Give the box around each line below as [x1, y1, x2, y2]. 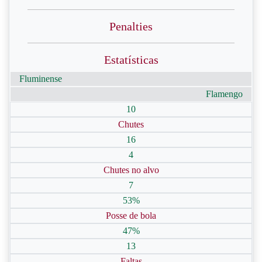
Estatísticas [104, 53, 158, 66]
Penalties [109, 20, 153, 33]
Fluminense [19, 74, 62, 84]
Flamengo [206, 89, 243, 99]
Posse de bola [106, 211, 156, 220]
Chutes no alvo [103, 165, 159, 175]
